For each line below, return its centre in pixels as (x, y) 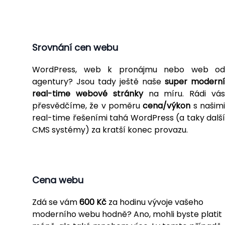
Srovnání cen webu (75, 47)
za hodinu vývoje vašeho (155, 202)
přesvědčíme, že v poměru (88, 105)
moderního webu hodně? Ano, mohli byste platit (127, 214)
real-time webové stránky (88, 93)
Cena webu (58, 180)
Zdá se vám (56, 202)
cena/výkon (167, 105)
